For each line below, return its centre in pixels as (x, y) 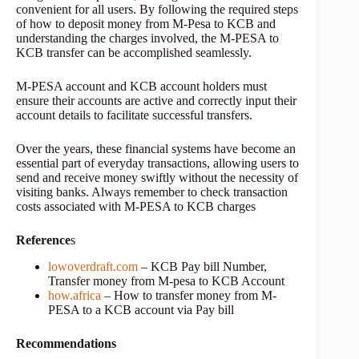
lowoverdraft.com (93, 267)
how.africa (75, 296)
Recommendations (66, 344)
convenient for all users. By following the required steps (157, 10)
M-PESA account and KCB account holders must (141, 87)
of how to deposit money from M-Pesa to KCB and (146, 24)
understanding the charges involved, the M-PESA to (147, 38)
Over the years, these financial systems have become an (156, 149)
